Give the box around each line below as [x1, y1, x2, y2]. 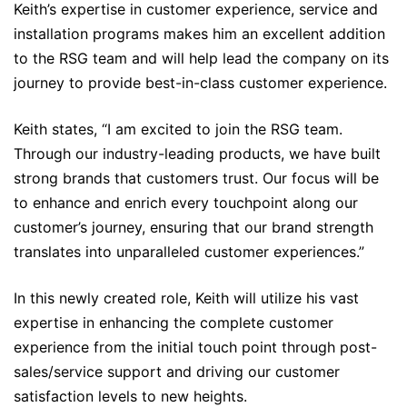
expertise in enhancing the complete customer [14, 313, 333, 332]
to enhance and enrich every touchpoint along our [14, 194, 358, 212]
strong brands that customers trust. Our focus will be [14, 169, 379, 187]
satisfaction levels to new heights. [14, 387, 247, 405]
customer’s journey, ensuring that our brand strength [14, 218, 373, 236]
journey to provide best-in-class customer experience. [14, 74, 387, 92]
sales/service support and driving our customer [14, 362, 340, 381]
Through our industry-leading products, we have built [14, 144, 381, 163]
